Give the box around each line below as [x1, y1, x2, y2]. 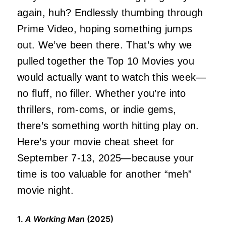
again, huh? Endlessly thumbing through [17, 7, 203, 19]
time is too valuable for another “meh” [17, 168, 192, 180]
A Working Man [25, 214, 85, 224]
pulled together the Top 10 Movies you [17, 55, 194, 67]
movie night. [17, 185, 74, 196]
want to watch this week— [82, 72, 206, 83]
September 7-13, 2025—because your [17, 152, 194, 164]
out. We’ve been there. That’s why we [17, 39, 192, 51]
